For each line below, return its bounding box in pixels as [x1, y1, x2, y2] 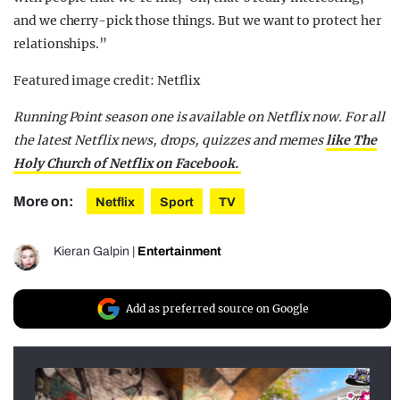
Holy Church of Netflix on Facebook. [13, 154, 241, 171]
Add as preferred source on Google [126, 301, 309, 315]
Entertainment [137, 244, 221, 258]
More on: [13, 193, 76, 209]
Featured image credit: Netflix [13, 71, 201, 88]
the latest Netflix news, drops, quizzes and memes [13, 131, 327, 148]
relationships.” [13, 35, 108, 52]
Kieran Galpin [54, 244, 129, 258]
